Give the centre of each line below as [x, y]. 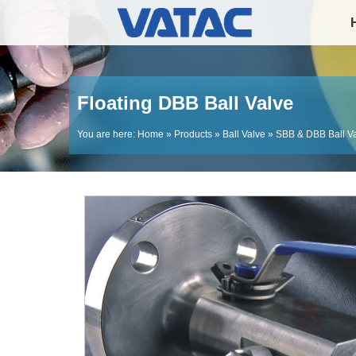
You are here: [107, 134]
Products [193, 134]
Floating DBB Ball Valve [185, 103]
